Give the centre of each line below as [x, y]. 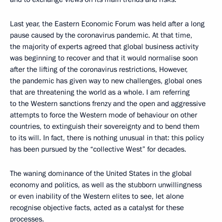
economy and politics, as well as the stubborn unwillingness [106, 185]
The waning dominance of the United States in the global [101, 173]
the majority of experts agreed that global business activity [104, 46]
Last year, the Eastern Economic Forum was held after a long [107, 24]
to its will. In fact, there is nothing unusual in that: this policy [107, 138]
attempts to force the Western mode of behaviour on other [104, 115]
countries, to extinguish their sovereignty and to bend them [105, 126]
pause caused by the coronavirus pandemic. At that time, [101, 35]
